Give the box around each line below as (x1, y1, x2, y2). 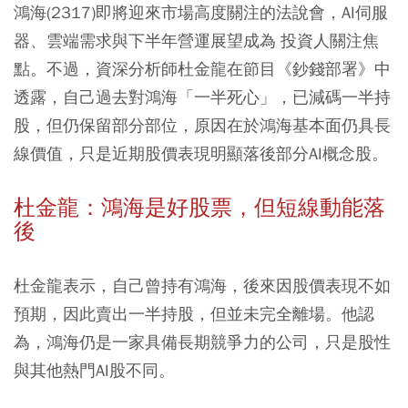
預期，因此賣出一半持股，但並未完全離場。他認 (14, 303, 374, 325)
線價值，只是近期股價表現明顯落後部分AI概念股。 (14, 143, 388, 165)
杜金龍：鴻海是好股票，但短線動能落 (14, 194, 385, 222)
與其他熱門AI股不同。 (14, 360, 175, 382)
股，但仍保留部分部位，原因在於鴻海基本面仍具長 (14, 115, 391, 137)
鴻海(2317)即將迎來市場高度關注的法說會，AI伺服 (14, 2, 388, 24)
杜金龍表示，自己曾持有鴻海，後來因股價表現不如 (14, 275, 391, 297)
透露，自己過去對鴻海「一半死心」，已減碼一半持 (14, 87, 391, 108)
